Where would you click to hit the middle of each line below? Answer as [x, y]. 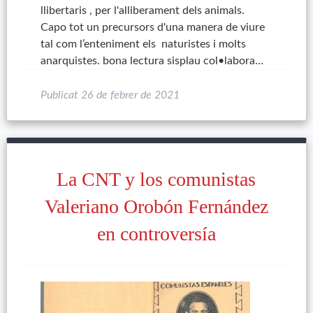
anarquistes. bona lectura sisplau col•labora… [152, 61]
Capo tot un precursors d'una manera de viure [152, 27]
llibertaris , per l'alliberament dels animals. [142, 10]
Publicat [60, 95]
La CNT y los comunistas [156, 179]
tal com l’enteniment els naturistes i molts [143, 44]
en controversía [156, 234]
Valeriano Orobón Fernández [156, 206]
